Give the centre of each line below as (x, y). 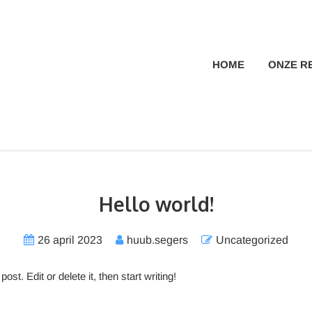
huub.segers (157, 240)
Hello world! (156, 204)
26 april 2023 (70, 240)
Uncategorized (252, 240)
